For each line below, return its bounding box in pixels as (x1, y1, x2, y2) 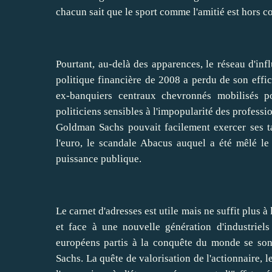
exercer (214, 121, 246, 134)
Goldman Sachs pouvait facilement (56, 121, 214, 134)
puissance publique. (56, 153, 141, 165)
